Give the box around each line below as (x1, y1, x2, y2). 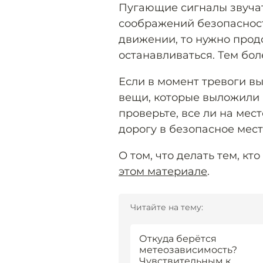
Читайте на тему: (130, 201, 203, 213)
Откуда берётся (139, 232, 217, 244)
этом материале (119, 164, 207, 178)
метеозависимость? (139, 244, 237, 255)
